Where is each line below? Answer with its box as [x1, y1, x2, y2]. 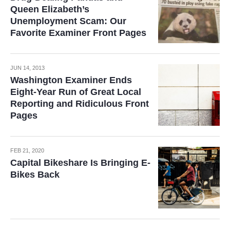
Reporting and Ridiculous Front [10, 99, 149, 109]
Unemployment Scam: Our [10, 16, 126, 27]
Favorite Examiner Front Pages [10, 28, 146, 39]
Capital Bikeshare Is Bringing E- [10, 158, 150, 168]
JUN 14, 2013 [10, 65, 45, 71]
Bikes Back [10, 169, 60, 180]
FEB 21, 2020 [10, 147, 44, 154]
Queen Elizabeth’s [10, 4, 89, 15]
